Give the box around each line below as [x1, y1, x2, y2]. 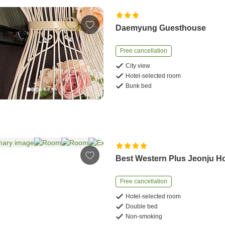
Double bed [126, 203, 158, 210]
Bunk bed [126, 82, 152, 89]
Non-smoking [126, 213, 163, 220]
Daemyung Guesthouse [116, 23, 206, 32]
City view [126, 62, 151, 69]
